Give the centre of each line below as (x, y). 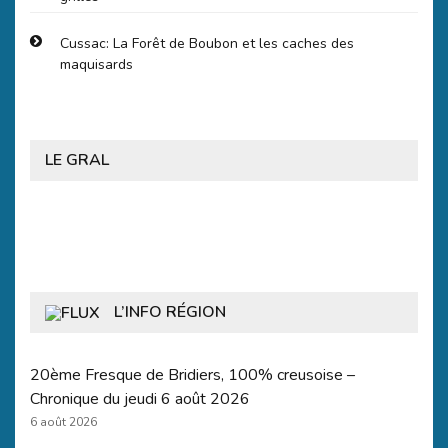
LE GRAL (77, 159)
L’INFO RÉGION (170, 311)
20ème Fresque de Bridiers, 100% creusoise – (192, 374)
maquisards (96, 64)
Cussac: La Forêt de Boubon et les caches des (207, 43)
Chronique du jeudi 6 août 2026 (140, 398)
